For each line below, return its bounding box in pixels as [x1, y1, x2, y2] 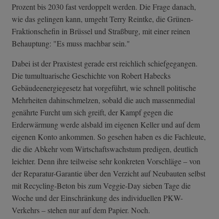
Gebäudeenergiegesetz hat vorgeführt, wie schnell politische [12, 83, 196, 93]
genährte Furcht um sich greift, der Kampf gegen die [12, 107, 173, 118]
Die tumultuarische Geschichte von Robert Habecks [12, 70, 171, 81]
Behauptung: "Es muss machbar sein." [12, 38, 130, 49]
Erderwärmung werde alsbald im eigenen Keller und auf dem [12, 119, 200, 130]
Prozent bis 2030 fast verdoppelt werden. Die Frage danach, [12, 1, 196, 12]
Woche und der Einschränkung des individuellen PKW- [12, 193, 183, 203]
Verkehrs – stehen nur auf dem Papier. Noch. [12, 205, 150, 216]
